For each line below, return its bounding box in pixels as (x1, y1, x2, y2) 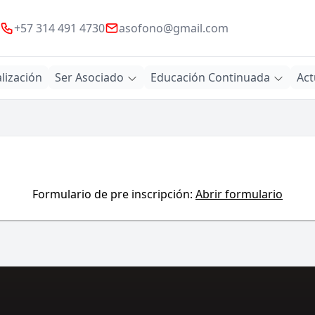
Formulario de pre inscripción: (32, 186, 195, 202)
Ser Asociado (55, 70, 124, 85)
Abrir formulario (195, 186, 283, 202)
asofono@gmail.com (118, 20, 229, 36)
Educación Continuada (150, 70, 270, 85)
